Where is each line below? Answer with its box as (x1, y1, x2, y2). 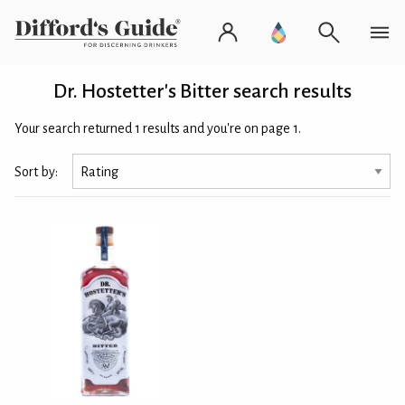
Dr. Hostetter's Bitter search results (53, 80, 352, 102)
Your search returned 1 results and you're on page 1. (14, 121, 301, 136)
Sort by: (14, 164, 58, 179)
